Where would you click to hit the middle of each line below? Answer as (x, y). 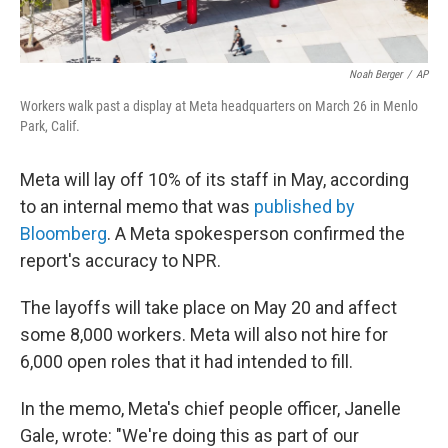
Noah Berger (375, 75)
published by (304, 207)
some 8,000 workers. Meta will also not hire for (204, 335)
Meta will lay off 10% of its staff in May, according (214, 180)
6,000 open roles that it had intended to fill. (186, 362)
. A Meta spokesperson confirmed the (256, 234)
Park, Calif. (50, 126)
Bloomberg (63, 234)
